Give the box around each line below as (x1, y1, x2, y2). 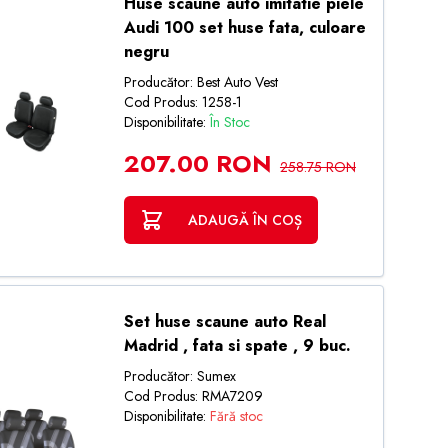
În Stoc (209, 112, 250, 132)
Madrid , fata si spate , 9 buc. (123, 334, 351, 357)
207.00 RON (123, 146, 272, 181)
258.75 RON (279, 157, 356, 177)
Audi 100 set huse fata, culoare (123, 16, 366, 39)
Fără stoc (209, 406, 263, 426)
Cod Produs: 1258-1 (123, 92, 242, 112)
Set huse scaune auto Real (123, 310, 326, 333)
